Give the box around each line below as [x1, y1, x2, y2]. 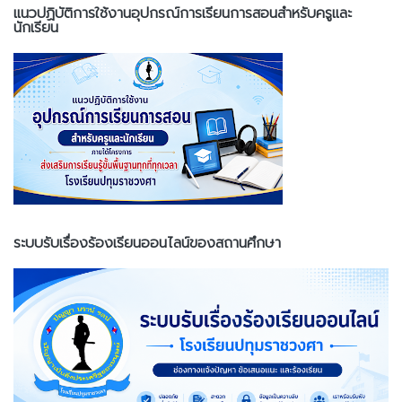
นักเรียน [13, 17, 58, 39]
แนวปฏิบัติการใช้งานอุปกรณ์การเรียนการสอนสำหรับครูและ [13, 3, 352, 25]
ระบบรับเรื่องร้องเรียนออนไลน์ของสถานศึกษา [13, 232, 281, 255]
